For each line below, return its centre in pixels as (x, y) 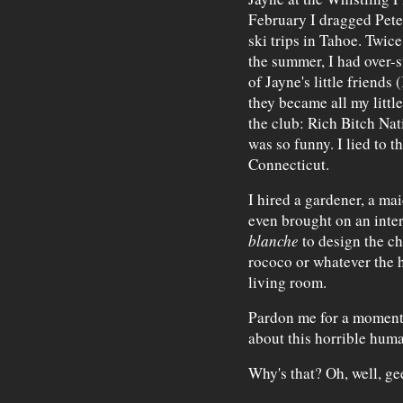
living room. (287, 282)
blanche (273, 241)
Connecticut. (288, 164)
